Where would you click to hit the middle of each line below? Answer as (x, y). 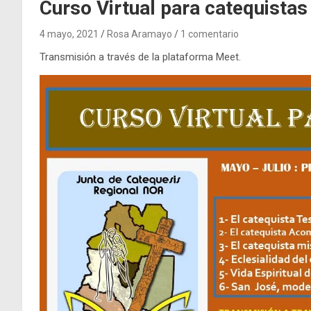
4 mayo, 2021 (69, 34)
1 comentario (210, 34)
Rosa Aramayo (140, 34)
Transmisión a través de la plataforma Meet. (140, 57)
